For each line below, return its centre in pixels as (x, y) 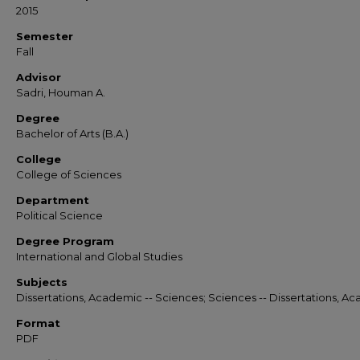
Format (38, 323)
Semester (45, 36)
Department (53, 200)
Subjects (42, 282)
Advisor (39, 77)
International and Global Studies (99, 256)
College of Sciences (69, 174)
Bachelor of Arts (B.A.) (72, 133)
